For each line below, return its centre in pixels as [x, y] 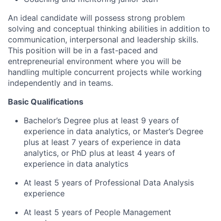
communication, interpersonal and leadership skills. [103, 39]
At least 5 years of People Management [97, 212]
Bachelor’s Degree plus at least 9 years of [101, 120]
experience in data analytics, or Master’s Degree [113, 131]
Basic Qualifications [46, 102]
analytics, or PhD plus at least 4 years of [99, 153]
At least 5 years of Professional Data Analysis [109, 183]
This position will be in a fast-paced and [83, 50]
